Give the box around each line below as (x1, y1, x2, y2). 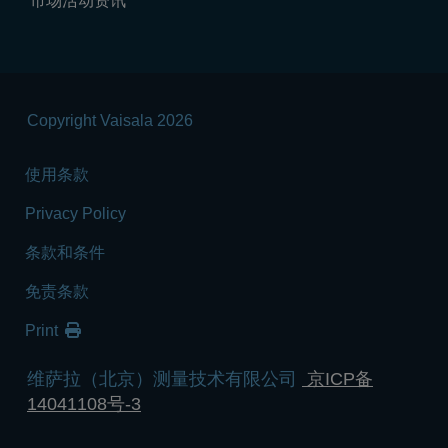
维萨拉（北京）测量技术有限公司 (27, 368, 302, 389)
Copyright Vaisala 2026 (27, 111, 193, 129)
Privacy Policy (25, 204, 126, 222)
